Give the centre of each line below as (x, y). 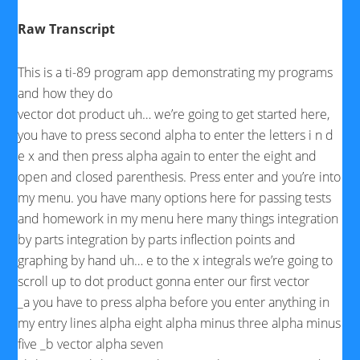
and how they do (65, 93)
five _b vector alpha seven (91, 344)
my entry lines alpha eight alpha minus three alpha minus (180, 323)
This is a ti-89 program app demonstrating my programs (176, 72)
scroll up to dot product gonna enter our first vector (164, 281)
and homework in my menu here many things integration (178, 219)
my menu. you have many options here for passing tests (175, 198)
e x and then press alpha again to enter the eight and (168, 156)
